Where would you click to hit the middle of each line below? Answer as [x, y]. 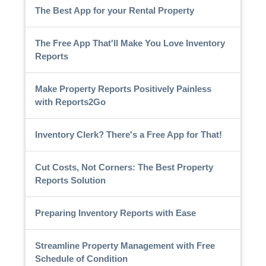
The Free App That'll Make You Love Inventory [130, 43]
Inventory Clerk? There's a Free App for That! [128, 134]
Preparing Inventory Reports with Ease [115, 213]
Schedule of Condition [81, 258]
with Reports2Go [70, 102]
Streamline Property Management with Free [125, 245]
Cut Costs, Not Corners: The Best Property [124, 167]
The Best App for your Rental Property [114, 10]
